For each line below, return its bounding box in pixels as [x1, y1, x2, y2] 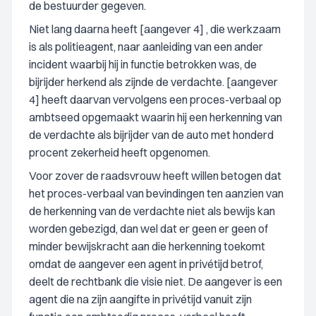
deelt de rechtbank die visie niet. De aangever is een [29, 274, 282, 288]
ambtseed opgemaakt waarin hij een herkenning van [29, 110, 282, 124]
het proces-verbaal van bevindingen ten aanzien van [29, 186, 284, 200]
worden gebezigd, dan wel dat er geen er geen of [29, 221, 268, 236]
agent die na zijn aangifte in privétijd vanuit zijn [29, 292, 252, 306]
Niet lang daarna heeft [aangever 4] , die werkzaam [29, 22, 281, 36]
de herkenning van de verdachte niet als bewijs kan [29, 204, 275, 218]
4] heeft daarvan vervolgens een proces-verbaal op [29, 92, 281, 107]
